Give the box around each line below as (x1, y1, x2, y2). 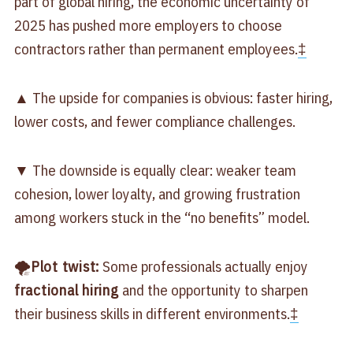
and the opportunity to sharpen (118, 281, 308, 300)
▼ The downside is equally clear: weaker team (13, 161, 296, 180)
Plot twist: (30, 257, 100, 277)
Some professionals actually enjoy (99, 257, 309, 277)
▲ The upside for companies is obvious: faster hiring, (13, 88, 333, 108)
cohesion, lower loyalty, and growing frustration (13, 184, 300, 204)
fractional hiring (13, 281, 119, 300)
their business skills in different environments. (13, 304, 290, 324)
